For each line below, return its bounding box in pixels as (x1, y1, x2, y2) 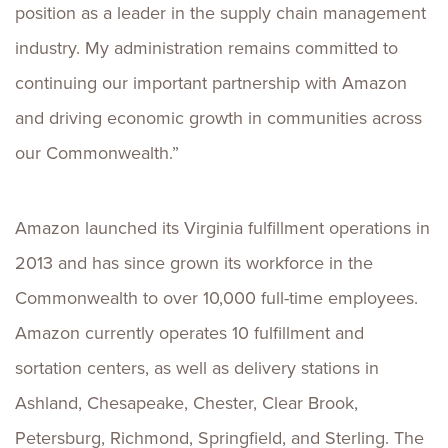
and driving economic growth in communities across (15, 105, 422, 131)
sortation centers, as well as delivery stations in (15, 355, 379, 381)
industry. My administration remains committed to (15, 35, 398, 61)
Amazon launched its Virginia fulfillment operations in (15, 215, 430, 241)
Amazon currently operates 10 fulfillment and (15, 320, 364, 346)
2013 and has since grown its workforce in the (15, 250, 373, 276)
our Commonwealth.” (15, 140, 179, 166)
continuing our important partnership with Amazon (15, 70, 407, 96)
